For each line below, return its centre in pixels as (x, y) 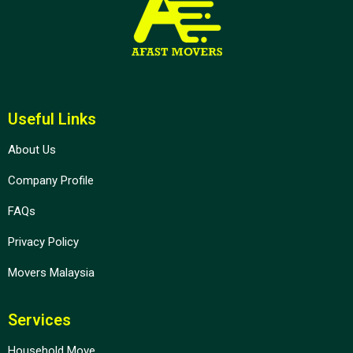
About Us (32, 150)
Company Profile (51, 180)
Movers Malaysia (51, 273)
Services (39, 320)
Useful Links (52, 119)
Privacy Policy (43, 242)
